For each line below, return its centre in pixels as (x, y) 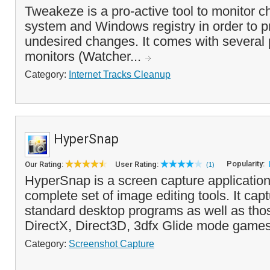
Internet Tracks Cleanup (120, 74)
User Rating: (138, 164)
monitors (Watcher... (85, 56)
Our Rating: (45, 164)
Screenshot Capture (111, 243)
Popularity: (246, 164)
